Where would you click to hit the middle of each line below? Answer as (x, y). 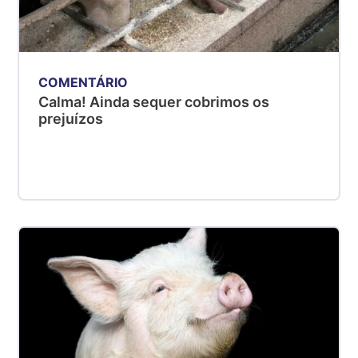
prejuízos (71, 119)
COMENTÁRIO (84, 83)
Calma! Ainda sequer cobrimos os (154, 102)
